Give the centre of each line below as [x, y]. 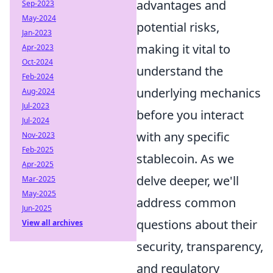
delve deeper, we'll [188, 180]
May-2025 [39, 193]
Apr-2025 [38, 164]
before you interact [190, 115]
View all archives [52, 223]
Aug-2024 [38, 91]
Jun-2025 [37, 208]
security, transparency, [200, 246]
